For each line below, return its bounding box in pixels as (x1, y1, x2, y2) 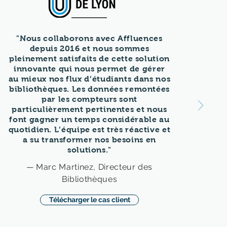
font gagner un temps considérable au (9, 115, 170, 124)
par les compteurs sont (41, 95, 138, 103)
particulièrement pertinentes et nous (12, 105, 167, 113)
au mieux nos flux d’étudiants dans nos (8, 74, 171, 83)
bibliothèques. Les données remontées (9, 85, 170, 93)
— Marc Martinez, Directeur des (26, 162, 153, 172)
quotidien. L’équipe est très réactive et (8, 125, 171, 134)
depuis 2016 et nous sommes (29, 44, 149, 53)
